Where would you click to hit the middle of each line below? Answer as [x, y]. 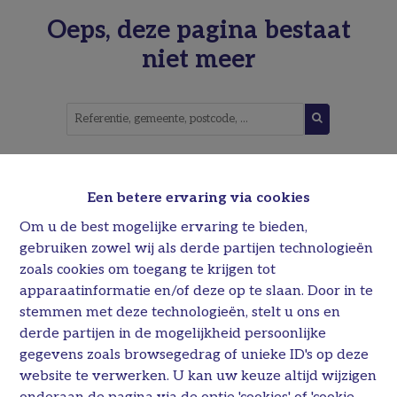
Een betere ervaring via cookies [198, 198]
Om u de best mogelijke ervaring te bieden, [164, 227]
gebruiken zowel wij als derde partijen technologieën [197, 248]
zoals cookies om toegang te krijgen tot [148, 269]
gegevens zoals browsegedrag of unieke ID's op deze [195, 354]
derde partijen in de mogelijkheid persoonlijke [173, 333]
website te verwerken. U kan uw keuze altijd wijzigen [198, 376]
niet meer [198, 60]
